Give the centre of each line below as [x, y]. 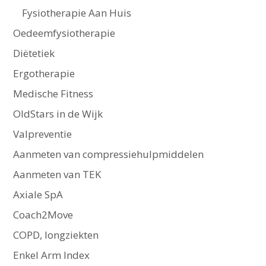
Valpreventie [42, 134]
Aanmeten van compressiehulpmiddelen [108, 154]
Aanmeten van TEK [57, 175]
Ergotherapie [44, 74]
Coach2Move [43, 215]
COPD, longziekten [56, 235]
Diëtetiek [34, 53]
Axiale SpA [38, 195]
